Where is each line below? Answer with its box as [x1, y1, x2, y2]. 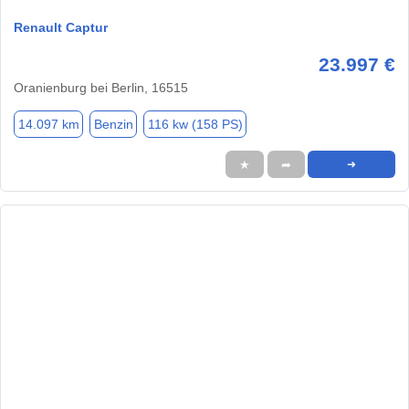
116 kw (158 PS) [147, 116, 243, 131]
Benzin [93, 116, 133, 131]
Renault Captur [14, 20, 108, 36]
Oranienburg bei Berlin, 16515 [14, 80, 188, 96]
